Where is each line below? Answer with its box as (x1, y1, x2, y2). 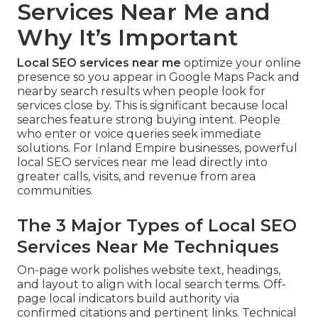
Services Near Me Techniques (17, 236, 279, 258)
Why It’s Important (17, 23, 238, 52)
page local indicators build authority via (17, 292, 239, 306)
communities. (17, 184, 93, 198)
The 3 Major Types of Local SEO (17, 215, 297, 236)
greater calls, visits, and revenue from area (17, 170, 256, 184)
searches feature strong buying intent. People (17, 113, 280, 127)
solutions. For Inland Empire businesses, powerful (17, 141, 297, 155)
